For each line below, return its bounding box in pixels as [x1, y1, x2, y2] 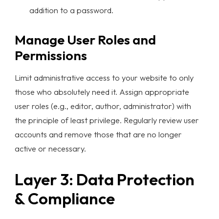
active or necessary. [15, 143, 86, 153]
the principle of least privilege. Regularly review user [15, 114, 199, 125]
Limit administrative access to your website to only [15, 72, 194, 83]
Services [86, 200, 133, 216]
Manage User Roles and [15, 31, 156, 48]
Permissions [15, 46, 87, 64]
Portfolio [84, 175, 135, 191]
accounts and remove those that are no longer [15, 129, 182, 139]
